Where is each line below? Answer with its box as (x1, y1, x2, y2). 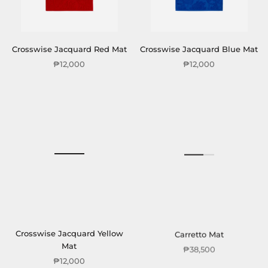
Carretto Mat (174, 229, 224, 238)
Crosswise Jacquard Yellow (15, 229, 123, 238)
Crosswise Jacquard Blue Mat (140, 44, 258, 54)
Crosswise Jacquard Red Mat (11, 44, 127, 54)
